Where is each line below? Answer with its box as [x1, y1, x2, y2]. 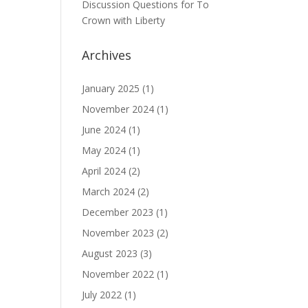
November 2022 [82, 267, 155, 280]
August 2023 [82, 247, 138, 260]
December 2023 [82, 206, 154, 219]
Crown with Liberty [82, 14, 166, 27]
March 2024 [82, 185, 135, 198]
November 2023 [82, 226, 155, 239]
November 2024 [82, 102, 155, 115]
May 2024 [82, 144, 126, 157]
